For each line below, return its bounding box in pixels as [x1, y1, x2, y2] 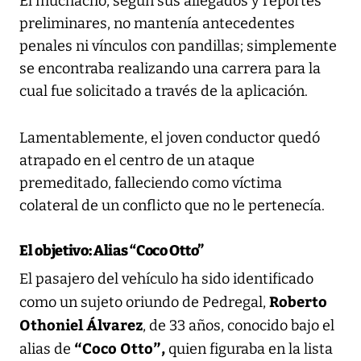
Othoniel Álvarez [19, 313, 143, 334]
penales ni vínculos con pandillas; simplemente [19, 36, 337, 55]
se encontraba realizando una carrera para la [19, 59, 321, 77]
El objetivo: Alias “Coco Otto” [19, 241, 204, 259]
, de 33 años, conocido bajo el [143, 316, 334, 334]
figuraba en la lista [210, 339, 333, 358]
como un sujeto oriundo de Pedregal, [19, 293, 269, 311]
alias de [19, 339, 74, 358]
